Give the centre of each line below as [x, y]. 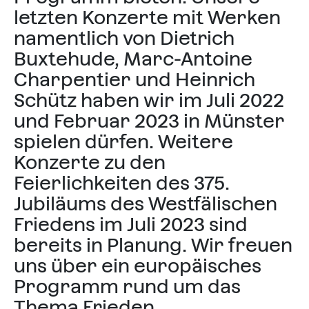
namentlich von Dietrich [124, 38]
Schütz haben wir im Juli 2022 [149, 100]
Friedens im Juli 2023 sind [131, 224]
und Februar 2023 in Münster [149, 121]
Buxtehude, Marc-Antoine [133, 59]
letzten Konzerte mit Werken [147, 17]
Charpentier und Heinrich [134, 79]
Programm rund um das [127, 286]
